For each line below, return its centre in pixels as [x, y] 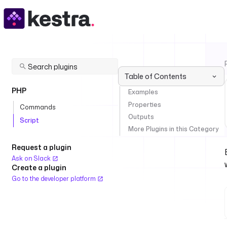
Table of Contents [156, 76]
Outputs [141, 117]
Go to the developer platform [54, 179]
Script [29, 120]
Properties [145, 104]
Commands [38, 107]
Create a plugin [39, 167]
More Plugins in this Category [173, 129]
